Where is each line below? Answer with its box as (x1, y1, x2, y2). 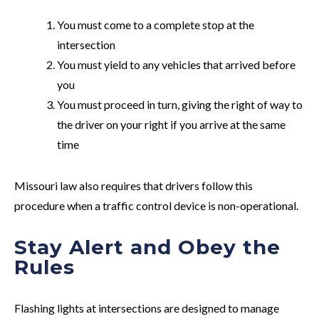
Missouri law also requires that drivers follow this (14, 178, 253, 192)
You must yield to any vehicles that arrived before (57, 57, 296, 71)
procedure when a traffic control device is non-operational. (14, 198, 298, 212)
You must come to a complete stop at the (57, 17, 254, 31)
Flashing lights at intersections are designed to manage (14, 300, 279, 315)
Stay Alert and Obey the (14, 234, 281, 259)
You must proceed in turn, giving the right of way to (57, 97, 303, 111)
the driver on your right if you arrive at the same (57, 117, 286, 131)
